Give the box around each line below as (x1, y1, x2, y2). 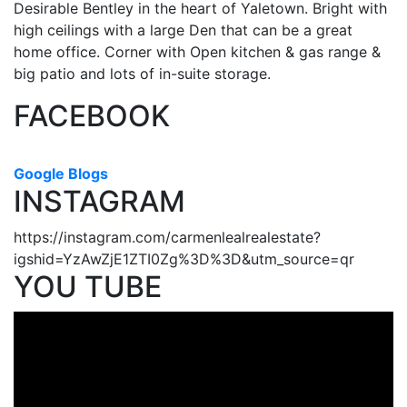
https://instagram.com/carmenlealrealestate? (14, 227, 321, 246)
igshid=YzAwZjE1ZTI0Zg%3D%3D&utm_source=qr (14, 249, 354, 268)
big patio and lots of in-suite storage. (14, 64, 271, 83)
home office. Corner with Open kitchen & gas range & (14, 42, 381, 61)
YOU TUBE (14, 268, 162, 304)
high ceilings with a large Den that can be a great (14, 20, 352, 39)
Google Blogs (14, 164, 108, 183)
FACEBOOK (14, 97, 170, 134)
